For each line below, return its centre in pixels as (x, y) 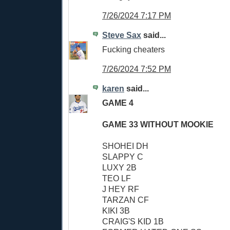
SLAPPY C (123, 157)
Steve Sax (122, 35)
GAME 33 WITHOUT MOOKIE (158, 124)
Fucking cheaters (133, 50)
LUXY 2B (119, 168)
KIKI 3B (116, 211)
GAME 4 (118, 103)
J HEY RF (121, 189)
